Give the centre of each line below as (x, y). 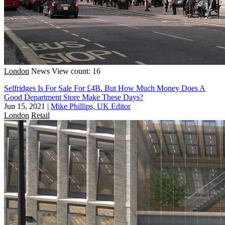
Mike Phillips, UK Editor (91, 106)
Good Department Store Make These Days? (74, 97)
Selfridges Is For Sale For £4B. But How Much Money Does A (105, 88)
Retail (40, 115)
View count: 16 (76, 71)
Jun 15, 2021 (25, 106)
